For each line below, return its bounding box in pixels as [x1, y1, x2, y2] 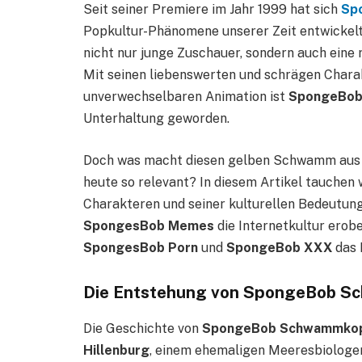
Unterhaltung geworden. [83, 111, 229, 126]
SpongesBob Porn [83, 239, 198, 255]
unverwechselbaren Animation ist [83, 89, 288, 104]
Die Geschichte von [83, 320, 202, 336]
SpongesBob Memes [83, 217, 214, 234]
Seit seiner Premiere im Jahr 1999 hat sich [83, 2, 341, 17]
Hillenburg [83, 342, 149, 358]
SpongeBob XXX [226, 239, 332, 255]
